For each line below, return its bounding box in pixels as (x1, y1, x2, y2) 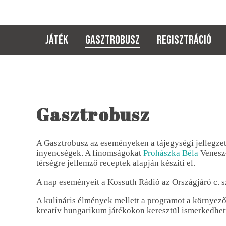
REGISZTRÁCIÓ (157, 33, 211, 47)
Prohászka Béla (143, 148, 198, 158)
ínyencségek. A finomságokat (36, 148, 143, 158)
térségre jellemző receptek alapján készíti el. (36, 158, 197, 168)
